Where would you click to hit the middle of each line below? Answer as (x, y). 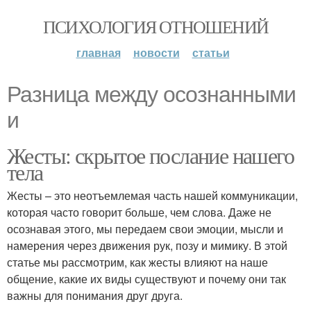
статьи (211, 52)
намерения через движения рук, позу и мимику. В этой (147, 245)
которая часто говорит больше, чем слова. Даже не (139, 212)
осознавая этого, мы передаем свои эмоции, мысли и (145, 229)
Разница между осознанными (151, 94)
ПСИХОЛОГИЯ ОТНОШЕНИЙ (155, 26)
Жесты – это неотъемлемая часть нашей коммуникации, (152, 195)
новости (156, 52)
